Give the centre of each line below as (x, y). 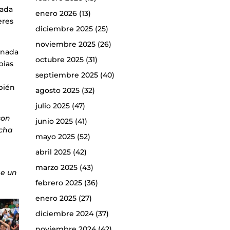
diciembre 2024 (64, 214)
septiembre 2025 (66, 75)
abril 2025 (53, 152)
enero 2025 (56, 198)
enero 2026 (56, 14)
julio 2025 (52, 106)
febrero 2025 (59, 183)
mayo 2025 (55, 137)
